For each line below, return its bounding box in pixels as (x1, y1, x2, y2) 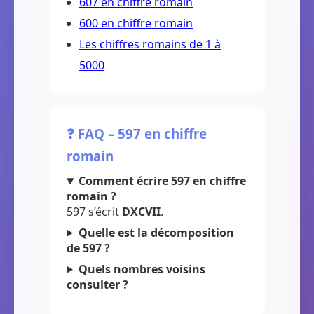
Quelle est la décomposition (78, 225, 234, 240)
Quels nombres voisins (78, 261, 205, 277)
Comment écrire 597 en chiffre (78, 173, 246, 189)
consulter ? (67, 277, 128, 292)
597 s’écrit (67, 204, 122, 219)
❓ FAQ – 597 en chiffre (67, 125, 207, 142)
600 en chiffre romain (79, 15, 193, 31)
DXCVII (122, 204, 161, 219)
